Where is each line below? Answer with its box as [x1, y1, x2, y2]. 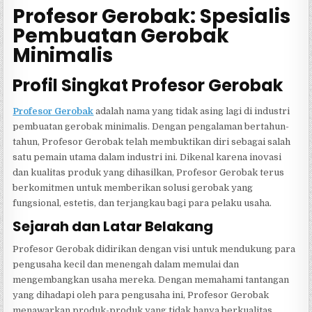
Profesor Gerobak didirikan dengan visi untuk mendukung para [13, 244, 296, 255]
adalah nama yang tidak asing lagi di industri [93, 106, 290, 117]
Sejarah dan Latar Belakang [13, 217, 214, 237]
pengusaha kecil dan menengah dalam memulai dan [13, 259, 240, 270]
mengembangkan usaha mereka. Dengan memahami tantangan [13, 274, 290, 286]
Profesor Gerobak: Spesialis [13, 2, 291, 30]
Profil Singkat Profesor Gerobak [13, 73, 283, 97]
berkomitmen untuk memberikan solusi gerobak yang [13, 182, 253, 194]
